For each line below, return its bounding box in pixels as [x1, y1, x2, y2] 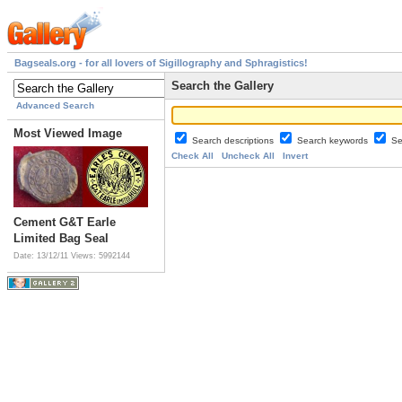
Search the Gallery [171, 79, 274, 93]
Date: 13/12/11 [13, 251, 71, 261]
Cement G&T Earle [13, 215, 116, 230]
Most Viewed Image [13, 127, 122, 141]
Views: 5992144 [71, 251, 130, 261]
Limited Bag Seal [13, 232, 109, 246]
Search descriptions [192, 135, 276, 146]
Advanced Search [16, 100, 94, 111]
